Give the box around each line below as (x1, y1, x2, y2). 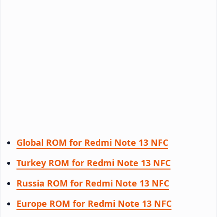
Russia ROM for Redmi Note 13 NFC (16, 177, 169, 189)
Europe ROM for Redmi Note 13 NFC (16, 197, 171, 209)
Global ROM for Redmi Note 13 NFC (16, 136, 168, 148)
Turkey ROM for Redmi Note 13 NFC (16, 156, 170, 169)
